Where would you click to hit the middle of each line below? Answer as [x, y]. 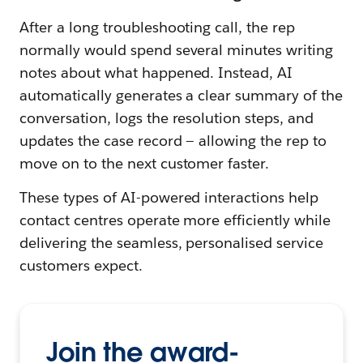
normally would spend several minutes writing [177, 50]
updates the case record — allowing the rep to [173, 141]
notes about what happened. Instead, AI [156, 73]
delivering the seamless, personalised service [172, 243]
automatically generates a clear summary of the [181, 96]
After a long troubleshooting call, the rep [158, 28]
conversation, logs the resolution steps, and [167, 118]
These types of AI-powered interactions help [169, 198]
